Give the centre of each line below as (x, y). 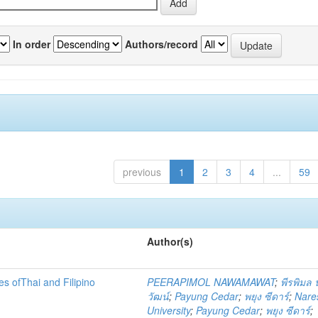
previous (142, 172)
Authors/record (161, 44)
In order (32, 44)
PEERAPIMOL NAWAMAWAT (211, 282)
